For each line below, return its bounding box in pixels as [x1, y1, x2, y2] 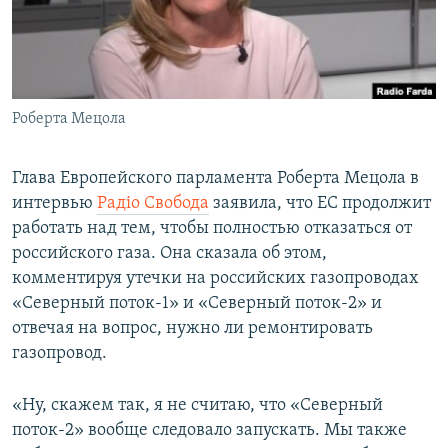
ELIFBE [36, 83, 74, 98]
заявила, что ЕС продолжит [209, 194, 431, 214]
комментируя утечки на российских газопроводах [12, 269, 419, 289]
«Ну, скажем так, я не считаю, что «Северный [12, 396, 383, 416]
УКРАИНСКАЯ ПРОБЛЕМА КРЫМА [36, 119, 225, 134]
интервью [12, 194, 97, 214]
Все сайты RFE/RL [34, 143, 171, 163]
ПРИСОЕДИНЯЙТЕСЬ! [18, 9, 144, 24]
